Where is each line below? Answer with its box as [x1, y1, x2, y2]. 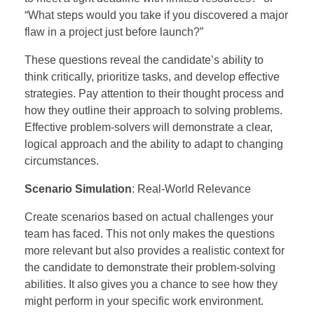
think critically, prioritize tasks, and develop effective [25, 70, 280, 83]
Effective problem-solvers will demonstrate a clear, [25, 121, 273, 133]
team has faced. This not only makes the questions [25, 227, 275, 240]
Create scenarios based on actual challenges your [25, 210, 273, 223]
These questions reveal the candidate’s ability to [25, 53, 264, 66]
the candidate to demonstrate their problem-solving [25, 261, 275, 273]
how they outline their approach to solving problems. [25, 104, 282, 116]
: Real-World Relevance [132, 182, 251, 195]
